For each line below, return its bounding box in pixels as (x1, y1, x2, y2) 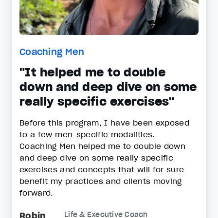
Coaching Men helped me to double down (19, 141, 185, 151)
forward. (19, 188, 56, 198)
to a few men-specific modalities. (19, 129, 158, 139)
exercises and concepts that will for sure (19, 164, 184, 174)
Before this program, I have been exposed (19, 118, 190, 127)
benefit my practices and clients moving (19, 176, 182, 186)
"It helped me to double (19, 65, 165, 80)
